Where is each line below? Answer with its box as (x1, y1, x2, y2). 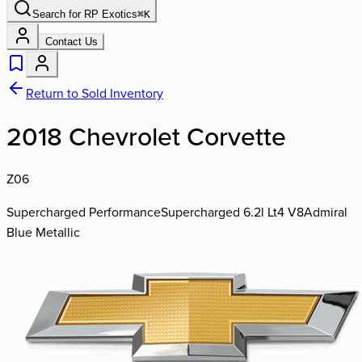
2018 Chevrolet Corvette (6, 117, 286, 155)
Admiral (304, 202, 347, 221)
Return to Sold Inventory (26, 84, 163, 102)
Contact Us (45, 36, 98, 48)
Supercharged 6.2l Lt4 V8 (161, 202, 304, 221)
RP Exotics (84, 8, 137, 20)
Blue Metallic (6, 222, 80, 241)
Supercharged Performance (6, 202, 161, 221)
